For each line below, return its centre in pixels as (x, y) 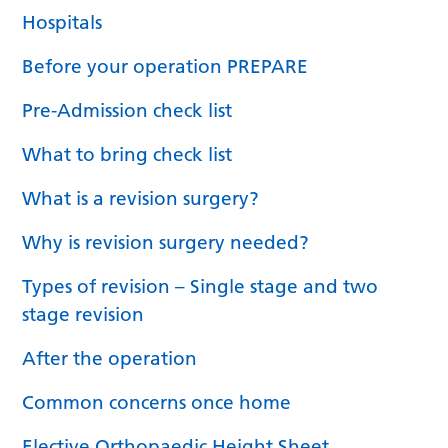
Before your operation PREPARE (165, 66)
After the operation (110, 358)
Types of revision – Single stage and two (200, 286)
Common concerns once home (157, 402)
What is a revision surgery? (141, 198)
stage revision (83, 314)
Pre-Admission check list (127, 110)
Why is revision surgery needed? (166, 242)
